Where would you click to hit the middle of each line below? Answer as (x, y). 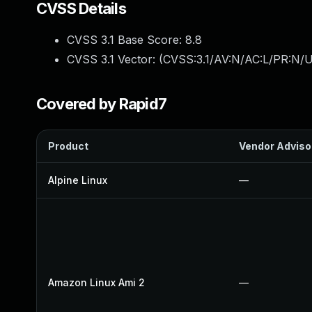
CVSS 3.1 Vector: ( (115, 59)
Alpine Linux (78, 180)
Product (68, 146)
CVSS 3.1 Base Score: (126, 40)
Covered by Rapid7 (102, 104)
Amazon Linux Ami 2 (96, 282)
